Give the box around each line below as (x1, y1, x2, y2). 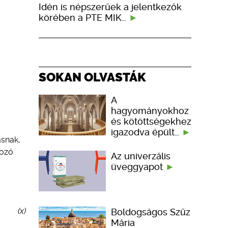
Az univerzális (111, 150, 170, 161)
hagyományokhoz (111, 105, 189, 116)
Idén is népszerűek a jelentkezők (39, 1, 182, 12)
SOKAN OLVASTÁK (39, 69, 146, 84)
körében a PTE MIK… (39, 12, 129, 23)
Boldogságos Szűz (111, 206, 190, 217)
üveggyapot (111, 161, 165, 172)
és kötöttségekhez (111, 116, 191, 127)
